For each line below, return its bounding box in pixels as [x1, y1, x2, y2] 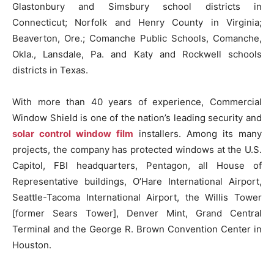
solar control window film [12, 128, 133, 140]
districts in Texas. [12, 64, 88, 76]
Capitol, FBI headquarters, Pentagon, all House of [12, 160, 262, 172]
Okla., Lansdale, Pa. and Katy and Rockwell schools [12, 48, 262, 61]
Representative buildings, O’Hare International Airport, [12, 176, 262, 188]
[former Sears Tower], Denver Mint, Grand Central [12, 207, 262, 220]
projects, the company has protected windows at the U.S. [12, 144, 262, 156]
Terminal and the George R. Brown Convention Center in [12, 223, 262, 235]
